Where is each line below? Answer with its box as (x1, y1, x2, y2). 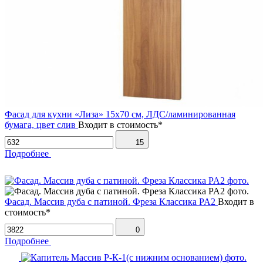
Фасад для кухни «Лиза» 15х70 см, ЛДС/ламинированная (5, 109, 235, 119)
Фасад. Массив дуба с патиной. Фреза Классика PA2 (5, 196, 215, 207)
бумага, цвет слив (5, 119, 76, 130)
